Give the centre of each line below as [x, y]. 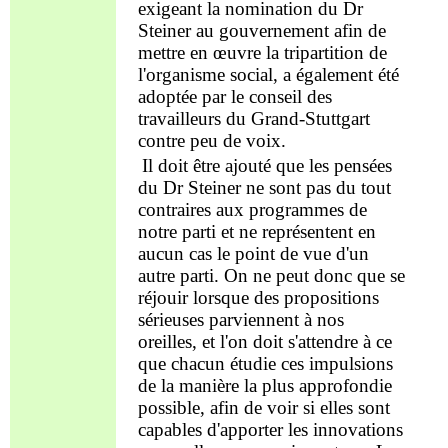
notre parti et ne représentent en [256, 232]
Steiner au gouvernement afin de [261, 30]
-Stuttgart [334, 118]
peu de [215, 140]
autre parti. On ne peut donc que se [271, 276]
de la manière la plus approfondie [264, 386]
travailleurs [179, 118]
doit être [188, 166]
